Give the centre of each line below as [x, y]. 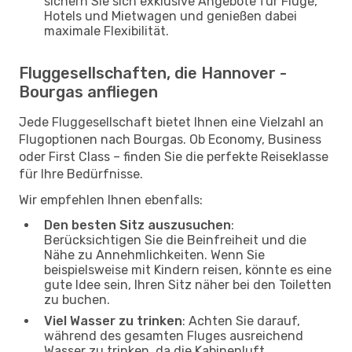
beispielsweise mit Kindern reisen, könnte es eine [188, 269]
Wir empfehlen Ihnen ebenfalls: [111, 200]
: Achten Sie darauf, [241, 321]
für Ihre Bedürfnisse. [81, 174]
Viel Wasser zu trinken [113, 321]
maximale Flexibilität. [106, 31]
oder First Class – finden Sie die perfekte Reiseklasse [174, 156]
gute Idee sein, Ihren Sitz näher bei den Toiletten [188, 284]
